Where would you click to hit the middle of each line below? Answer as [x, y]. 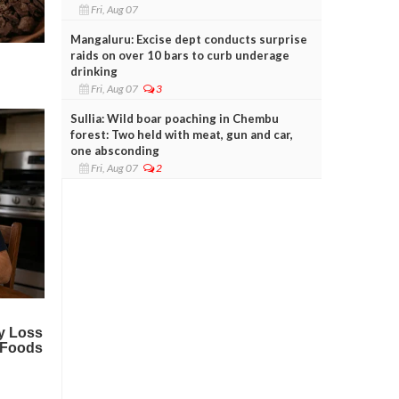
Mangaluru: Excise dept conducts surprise [188, 39]
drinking [94, 71]
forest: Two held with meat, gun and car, [181, 134]
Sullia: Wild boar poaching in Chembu [174, 118]
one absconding [114, 150]
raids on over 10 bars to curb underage [179, 55]
